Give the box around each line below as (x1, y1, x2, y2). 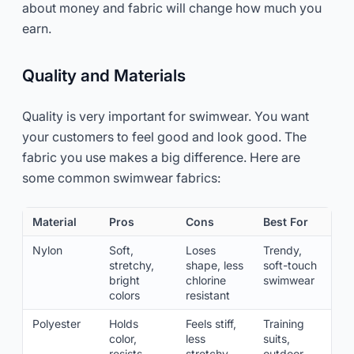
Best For (263, 214, 308, 228)
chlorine (186, 273, 226, 287)
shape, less (186, 258, 243, 272)
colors (109, 288, 140, 302)
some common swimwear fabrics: (22, 169, 220, 186)
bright (109, 273, 140, 287)
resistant (186, 288, 230, 302)
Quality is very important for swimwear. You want (22, 107, 309, 124)
